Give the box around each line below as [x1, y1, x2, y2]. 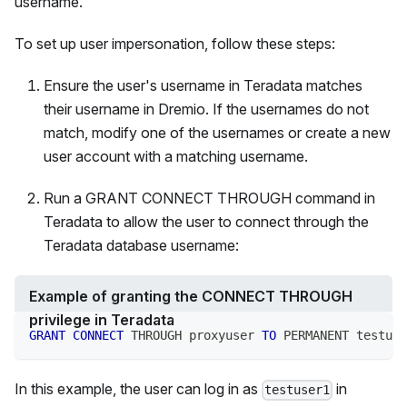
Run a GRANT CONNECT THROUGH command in [44, 189, 375, 208]
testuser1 [264, 382, 331, 398]
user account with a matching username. [44, 147, 308, 166]
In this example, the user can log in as [15, 380, 262, 399]
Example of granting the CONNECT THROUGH [29, 287, 352, 306]
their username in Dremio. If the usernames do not [44, 100, 369, 119]
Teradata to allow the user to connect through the [44, 213, 369, 232]
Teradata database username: [44, 236, 239, 255]
